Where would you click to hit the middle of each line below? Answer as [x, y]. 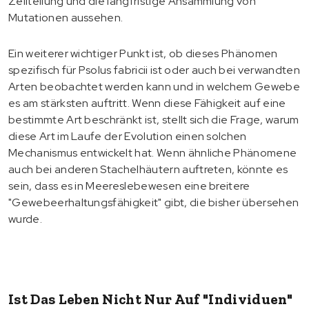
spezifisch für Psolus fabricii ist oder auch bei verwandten [154, 70]
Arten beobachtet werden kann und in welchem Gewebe [154, 86]
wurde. [25, 219]
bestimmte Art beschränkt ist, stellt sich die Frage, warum [154, 119]
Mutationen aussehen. [66, 17]
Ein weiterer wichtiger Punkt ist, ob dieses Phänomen [143, 53]
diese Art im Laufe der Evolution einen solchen [128, 136]
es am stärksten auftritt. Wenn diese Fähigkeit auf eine [147, 103]
